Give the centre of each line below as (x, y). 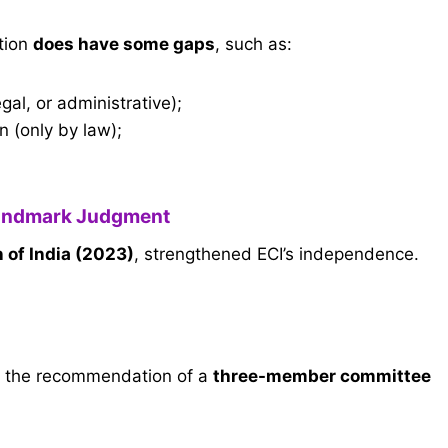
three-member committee (322, 375)
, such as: (253, 44)
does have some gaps (124, 44)
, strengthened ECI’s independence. (276, 253)
